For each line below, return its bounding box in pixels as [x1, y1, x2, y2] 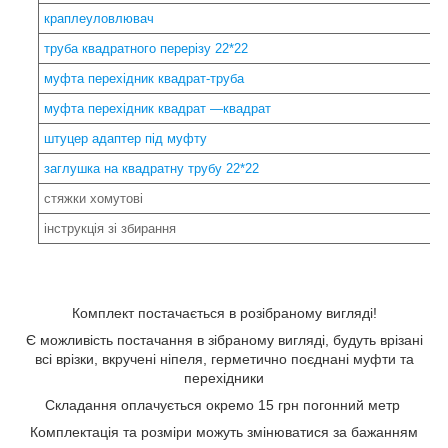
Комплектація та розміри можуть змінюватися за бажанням [30, 423, 418, 440]
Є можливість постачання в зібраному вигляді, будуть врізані [25, 331, 423, 348]
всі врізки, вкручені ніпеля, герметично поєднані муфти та [34, 350, 414, 367]
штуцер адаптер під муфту [44, 130, 207, 146]
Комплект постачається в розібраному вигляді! [71, 304, 377, 321]
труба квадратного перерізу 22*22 [44, 40, 248, 56]
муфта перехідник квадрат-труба [44, 70, 244, 86]
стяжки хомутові [44, 190, 143, 206]
